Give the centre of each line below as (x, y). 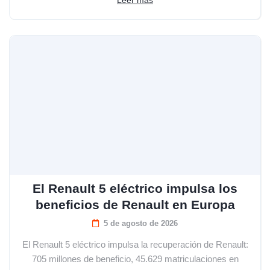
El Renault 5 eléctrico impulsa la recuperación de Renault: (135, 244)
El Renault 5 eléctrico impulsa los (135, 188)
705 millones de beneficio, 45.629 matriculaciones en (135, 259)
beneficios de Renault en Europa (135, 204)
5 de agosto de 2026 (141, 223)
